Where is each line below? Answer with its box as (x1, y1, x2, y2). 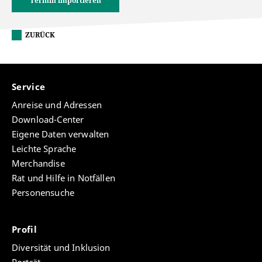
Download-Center (12, 113, 84, 125)
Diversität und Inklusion (12, 241, 111, 253)
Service (12, 80, 48, 92)
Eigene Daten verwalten (12, 127, 109, 140)
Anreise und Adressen (12, 98, 102, 111)
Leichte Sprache (12, 142, 77, 154)
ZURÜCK (25, 29, 55, 40)
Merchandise (12, 157, 65, 169)
